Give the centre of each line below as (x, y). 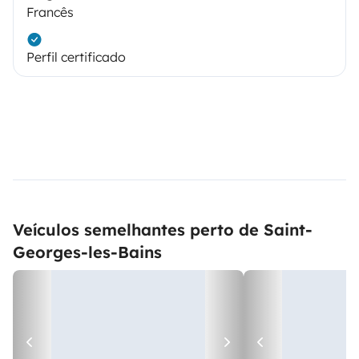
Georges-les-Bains (87, 252)
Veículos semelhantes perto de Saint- (163, 230)
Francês (50, 12)
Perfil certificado (76, 57)
